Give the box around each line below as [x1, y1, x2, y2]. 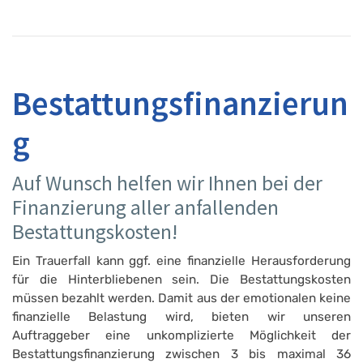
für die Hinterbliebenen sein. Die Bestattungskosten [12, 271, 351, 287]
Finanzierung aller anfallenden [12, 194, 279, 220]
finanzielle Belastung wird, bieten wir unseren [12, 309, 351, 324]
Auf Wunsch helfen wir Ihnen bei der [12, 169, 322, 196]
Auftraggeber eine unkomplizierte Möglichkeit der [12, 327, 351, 343]
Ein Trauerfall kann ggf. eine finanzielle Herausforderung [12, 253, 351, 268]
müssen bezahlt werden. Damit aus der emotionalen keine [12, 290, 351, 305]
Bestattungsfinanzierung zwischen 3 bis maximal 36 [12, 346, 351, 361]
